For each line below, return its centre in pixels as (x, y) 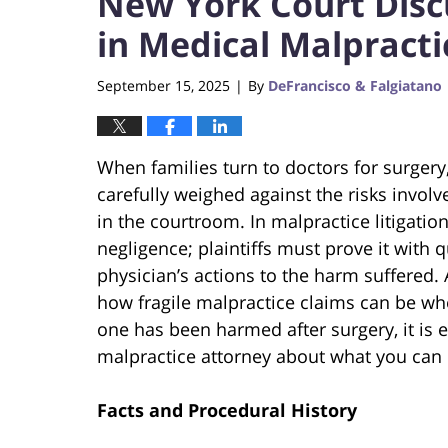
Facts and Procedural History (227, 409)
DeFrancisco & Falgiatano (355, 85)
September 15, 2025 (163, 85)
